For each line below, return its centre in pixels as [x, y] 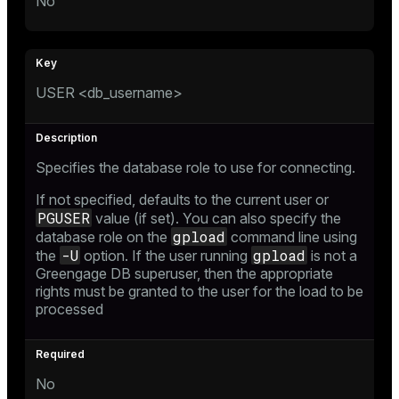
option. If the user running [166, 255]
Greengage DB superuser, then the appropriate [184, 273]
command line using [292, 236]
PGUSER [64, 217]
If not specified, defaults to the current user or [182, 199]
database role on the [103, 236]
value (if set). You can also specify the [216, 218]
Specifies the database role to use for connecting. [195, 167]
